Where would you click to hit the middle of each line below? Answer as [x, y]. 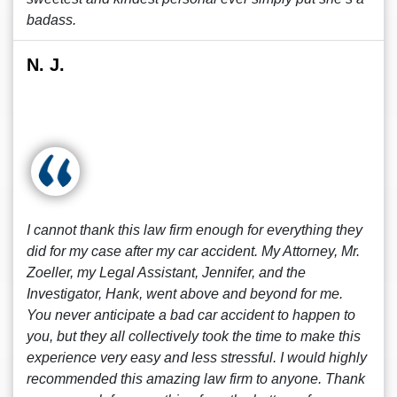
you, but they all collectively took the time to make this [194, 336]
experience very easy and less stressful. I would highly [197, 358]
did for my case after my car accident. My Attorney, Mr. [193, 251]
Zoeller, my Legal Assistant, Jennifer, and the [166, 272]
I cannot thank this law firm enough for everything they [195, 230]
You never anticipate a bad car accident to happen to [191, 315]
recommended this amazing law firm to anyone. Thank [196, 379]
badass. [51, 20]
